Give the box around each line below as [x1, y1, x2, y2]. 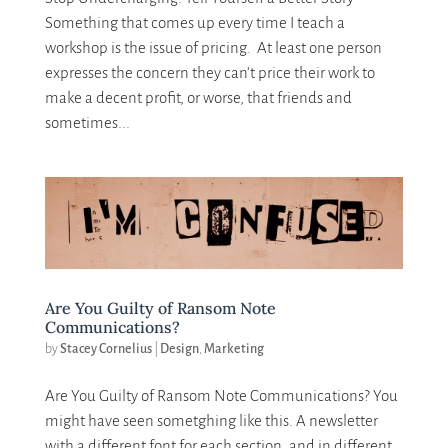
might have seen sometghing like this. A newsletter [44, 412, 378, 430]
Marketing [203, 342, 264, 357]
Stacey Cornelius [59, 342, 152, 357]
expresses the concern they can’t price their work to [44, 63, 375, 81]
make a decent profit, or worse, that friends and [44, 88, 352, 106]
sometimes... [44, 113, 130, 131]
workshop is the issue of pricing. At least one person [44, 38, 382, 56]
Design [159, 342, 199, 357]
